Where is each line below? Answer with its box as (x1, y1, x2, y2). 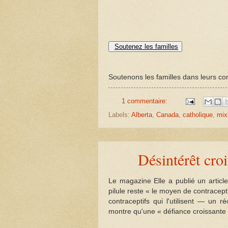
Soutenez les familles (115, 43, 178, 51)
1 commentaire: (121, 97, 169, 105)
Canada (156, 110, 179, 119)
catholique (183, 110, 213, 119)
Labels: (108, 110, 131, 119)
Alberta (131, 110, 152, 119)
